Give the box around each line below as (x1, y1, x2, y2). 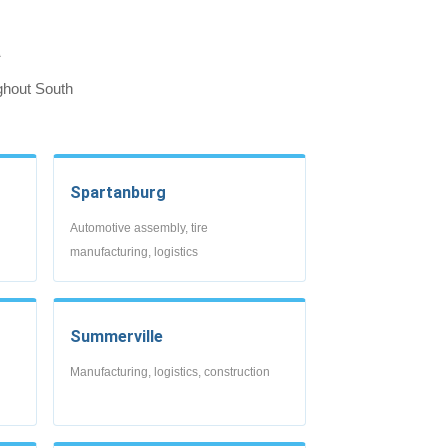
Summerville (70, 326, 163, 346)
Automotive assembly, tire (70, 220, 208, 235)
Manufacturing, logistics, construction (70, 364, 270, 379)
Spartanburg (70, 182, 166, 202)
